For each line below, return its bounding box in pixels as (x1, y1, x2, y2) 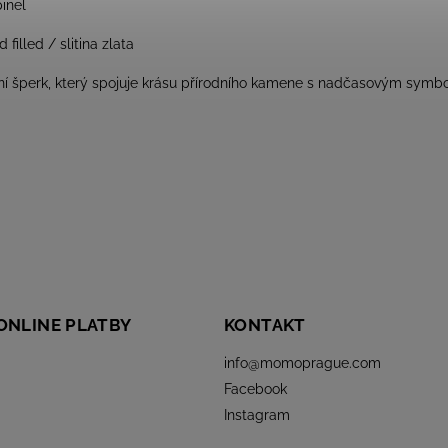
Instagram (224, 406, 290, 423)
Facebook (224, 380, 287, 397)
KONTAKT (224, 314, 306, 335)
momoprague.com (260, 354, 381, 371)
